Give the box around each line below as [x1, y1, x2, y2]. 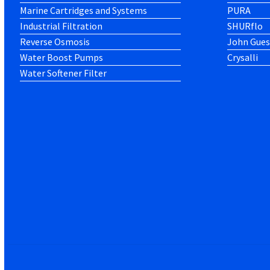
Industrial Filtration [20, 19, 103, 32]
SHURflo [227, 19, 263, 32]
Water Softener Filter [20, 66, 107, 79]
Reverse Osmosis [20, 35, 90, 48]
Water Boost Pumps [20, 51, 104, 63]
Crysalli [227, 51, 258, 63]
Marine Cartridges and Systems [20, 4, 148, 16]
